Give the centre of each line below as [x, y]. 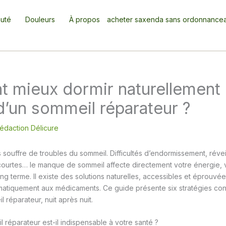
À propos [84, 19]
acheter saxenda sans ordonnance [165, 19]
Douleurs [40, 19]
